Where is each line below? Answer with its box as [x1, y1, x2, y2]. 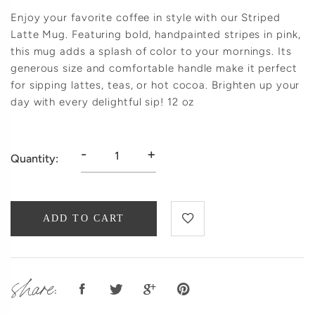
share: [11, 269, 58, 300]
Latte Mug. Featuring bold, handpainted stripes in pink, [11, 27, 301, 41]
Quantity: [11, 152, 58, 166]
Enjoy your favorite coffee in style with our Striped [11, 11, 281, 24]
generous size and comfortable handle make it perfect [11, 61, 297, 75]
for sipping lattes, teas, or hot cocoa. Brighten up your [11, 78, 300, 91]
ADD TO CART [43, 213, 125, 224]
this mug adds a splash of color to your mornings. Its [11, 44, 292, 58]
